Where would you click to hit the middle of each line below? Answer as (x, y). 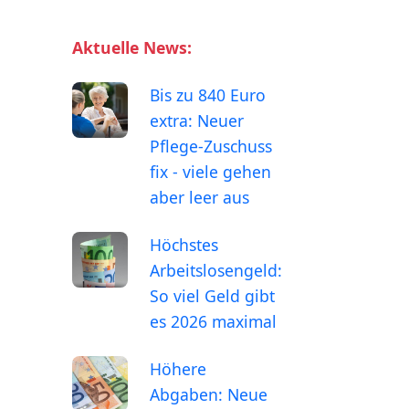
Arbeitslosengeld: (216, 270)
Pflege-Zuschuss (211, 146)
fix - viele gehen (210, 171)
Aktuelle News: (132, 47)
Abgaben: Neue (209, 394)
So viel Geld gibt (212, 295)
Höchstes (184, 244)
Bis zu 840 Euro (208, 94)
